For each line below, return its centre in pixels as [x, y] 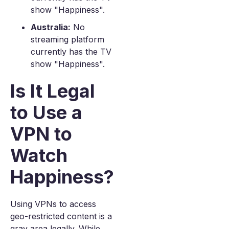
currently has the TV [71, 52]
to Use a [46, 112]
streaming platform [67, 39]
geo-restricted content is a [61, 216]
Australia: [51, 27]
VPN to [41, 134]
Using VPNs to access [53, 204]
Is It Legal [53, 91]
